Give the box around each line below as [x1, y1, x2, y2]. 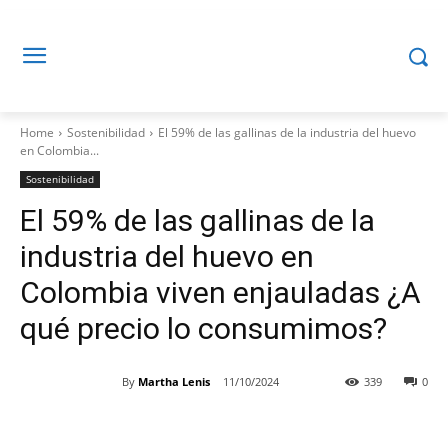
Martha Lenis [138, 373, 210, 389]
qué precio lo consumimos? [20, 311, 387, 346]
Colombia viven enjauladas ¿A [20, 275, 421, 310]
